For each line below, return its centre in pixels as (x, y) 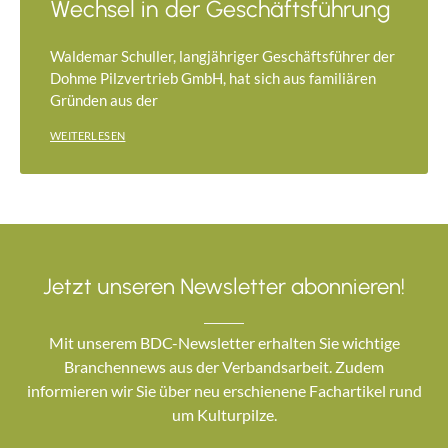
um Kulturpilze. (224, 414)
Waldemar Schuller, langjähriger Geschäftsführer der (222, 55)
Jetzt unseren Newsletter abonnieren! (224, 286)
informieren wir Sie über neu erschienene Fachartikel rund (224, 390)
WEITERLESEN (88, 135)
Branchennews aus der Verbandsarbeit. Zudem (224, 366)
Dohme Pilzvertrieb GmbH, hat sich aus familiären (213, 77)
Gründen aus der (104, 99)
